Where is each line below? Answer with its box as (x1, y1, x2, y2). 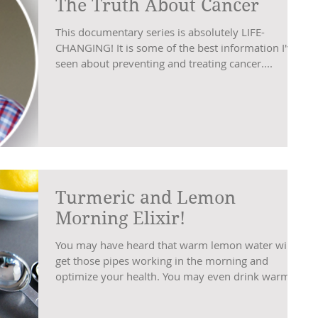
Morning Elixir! (55, 207, 185, 229)
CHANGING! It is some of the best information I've (55, 40, 116, 55)
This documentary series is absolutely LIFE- (55, 24, 265, 39)
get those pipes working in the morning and (55, 253, 268, 268)
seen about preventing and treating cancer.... (55, 55, 273, 70)
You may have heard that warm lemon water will (55, 237, 292, 252)
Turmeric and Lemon (55, 187, 236, 208)
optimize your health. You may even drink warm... (55, 268, 299, 283)
